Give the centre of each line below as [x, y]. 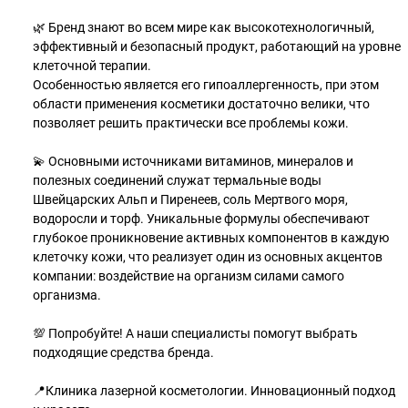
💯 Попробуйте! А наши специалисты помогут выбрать [195, 333]
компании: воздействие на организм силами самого [189, 276]
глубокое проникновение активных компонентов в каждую [211, 238]
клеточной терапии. [92, 66]
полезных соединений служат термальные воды [177, 180]
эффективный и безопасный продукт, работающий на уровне [217, 46]
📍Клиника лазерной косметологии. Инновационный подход [214, 391]
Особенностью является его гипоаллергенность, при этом [206, 85]
